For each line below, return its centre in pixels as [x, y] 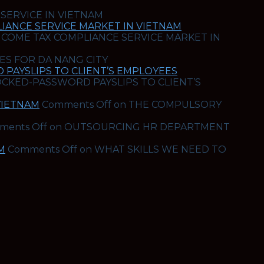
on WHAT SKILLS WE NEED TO [152, 149]
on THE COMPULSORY [166, 104]
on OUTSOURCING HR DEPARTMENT [138, 127]
